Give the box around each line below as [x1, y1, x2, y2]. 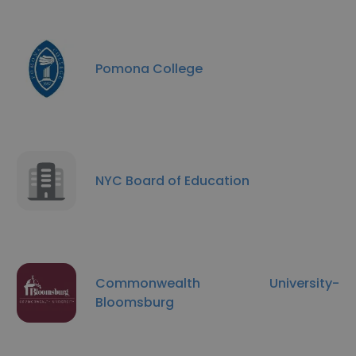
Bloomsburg [95, 292, 174, 311]
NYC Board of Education [95, 171, 250, 190]
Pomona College [95, 59, 203, 78]
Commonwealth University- [95, 273, 339, 292]
